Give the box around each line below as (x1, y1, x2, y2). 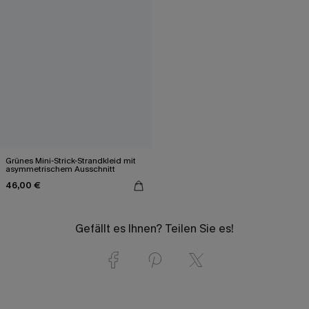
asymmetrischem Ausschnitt (6, 163, 115, 175)
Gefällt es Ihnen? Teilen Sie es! (75, 221, 234, 236)
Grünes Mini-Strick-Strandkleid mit (6, 154, 136, 166)
